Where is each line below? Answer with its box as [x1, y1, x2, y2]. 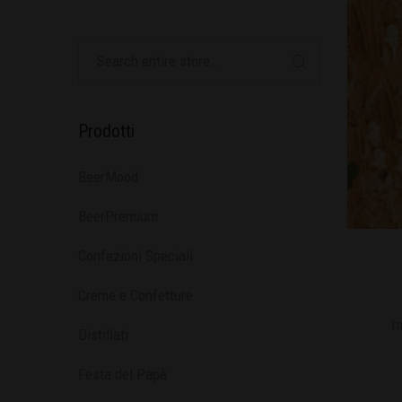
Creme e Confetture [78, 286, 193, 304]
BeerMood [78, 168, 138, 186]
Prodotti [78, 120, 135, 142]
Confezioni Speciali [78, 247, 193, 265]
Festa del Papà [78, 365, 167, 383]
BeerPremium [78, 207, 158, 225]
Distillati [78, 326, 128, 344]
